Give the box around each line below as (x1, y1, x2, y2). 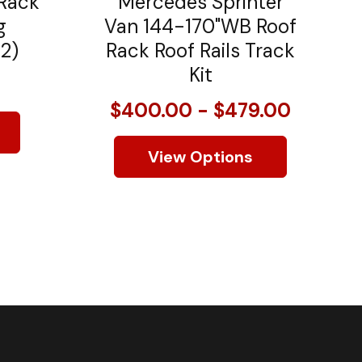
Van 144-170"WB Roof (104, 13, 297, 39)
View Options (148, 145, 253, 167)
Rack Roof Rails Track (106, 37, 295, 63)
